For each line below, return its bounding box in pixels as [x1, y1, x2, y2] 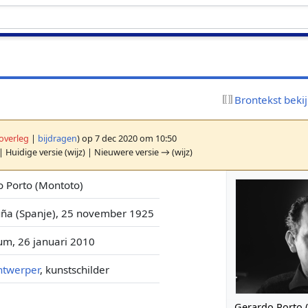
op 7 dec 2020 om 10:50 [80, 131, 177, 144]
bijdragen [38, 131, 78, 144]
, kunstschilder [40, 262, 110, 276]
